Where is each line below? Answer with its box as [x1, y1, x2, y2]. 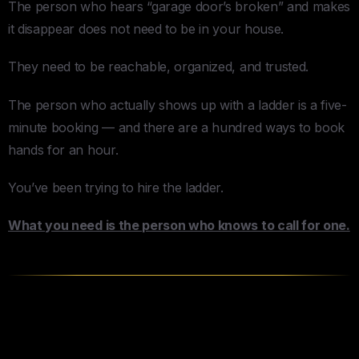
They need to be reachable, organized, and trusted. [8, 58, 309, 75]
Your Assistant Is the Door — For [8, 313, 347, 341]
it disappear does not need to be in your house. [8, 21, 284, 38]
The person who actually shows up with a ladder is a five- [8, 96, 347, 113]
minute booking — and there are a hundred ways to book [8, 119, 345, 135]
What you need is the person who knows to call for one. [8, 216, 350, 233]
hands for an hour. [8, 141, 119, 158]
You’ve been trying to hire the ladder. [8, 179, 224, 196]
